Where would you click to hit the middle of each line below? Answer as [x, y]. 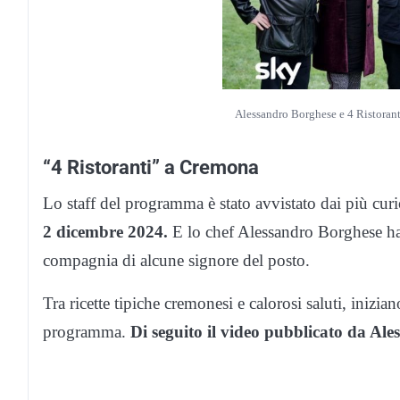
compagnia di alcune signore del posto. [176, 261]
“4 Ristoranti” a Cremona [151, 167]
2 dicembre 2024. [105, 232]
